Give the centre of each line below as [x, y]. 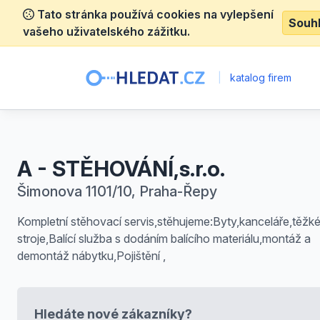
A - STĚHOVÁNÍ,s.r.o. [121, 169]
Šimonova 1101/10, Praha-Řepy [117, 191]
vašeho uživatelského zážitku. [106, 31]
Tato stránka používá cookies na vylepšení [154, 14]
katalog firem [259, 77]
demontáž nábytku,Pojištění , [91, 256]
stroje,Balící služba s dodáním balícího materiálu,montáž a [164, 239]
